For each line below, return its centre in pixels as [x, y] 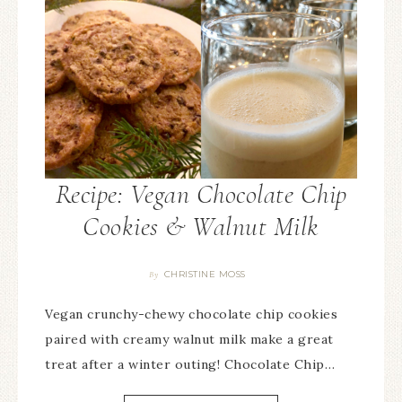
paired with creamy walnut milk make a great [189, 340]
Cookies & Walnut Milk [201, 227]
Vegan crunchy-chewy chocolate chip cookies [191, 315]
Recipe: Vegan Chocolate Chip [201, 195]
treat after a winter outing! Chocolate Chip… [190, 365]
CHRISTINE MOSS [205, 275]
